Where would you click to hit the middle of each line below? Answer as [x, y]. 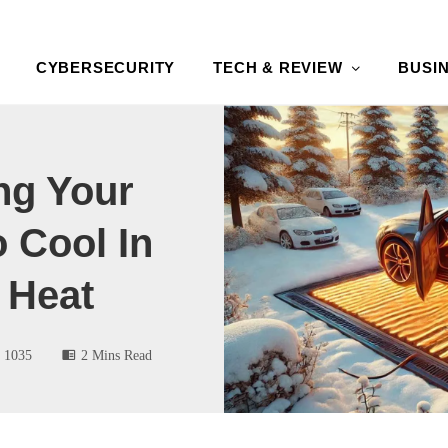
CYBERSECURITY [105, 67]
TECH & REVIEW [278, 67]
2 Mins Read [116, 354]
